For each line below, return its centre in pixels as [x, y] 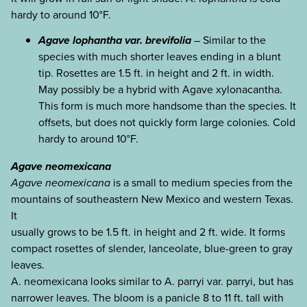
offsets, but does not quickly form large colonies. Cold [167, 122]
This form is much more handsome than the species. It [167, 106]
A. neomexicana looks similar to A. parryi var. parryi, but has [152, 281]
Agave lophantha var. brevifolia [115, 40]
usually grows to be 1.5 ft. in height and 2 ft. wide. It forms [148, 232]
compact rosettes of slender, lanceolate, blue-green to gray [152, 248]
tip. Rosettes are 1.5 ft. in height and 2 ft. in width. [156, 73]
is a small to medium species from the [201, 182]
